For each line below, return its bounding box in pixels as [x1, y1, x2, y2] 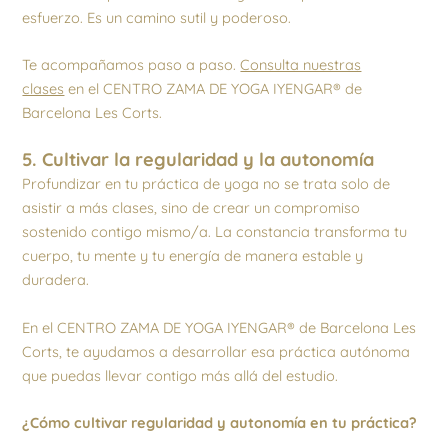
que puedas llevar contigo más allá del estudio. [22, 365, 339, 385]
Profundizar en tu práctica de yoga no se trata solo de [22, 174, 391, 194]
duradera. [22, 270, 90, 290]
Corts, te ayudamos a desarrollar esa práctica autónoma [22, 341, 411, 361]
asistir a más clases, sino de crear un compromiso [22, 198, 361, 218]
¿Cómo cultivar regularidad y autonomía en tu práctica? [22, 413, 418, 433]
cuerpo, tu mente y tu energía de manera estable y [22, 246, 364, 266]
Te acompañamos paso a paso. [22, 55, 241, 75]
